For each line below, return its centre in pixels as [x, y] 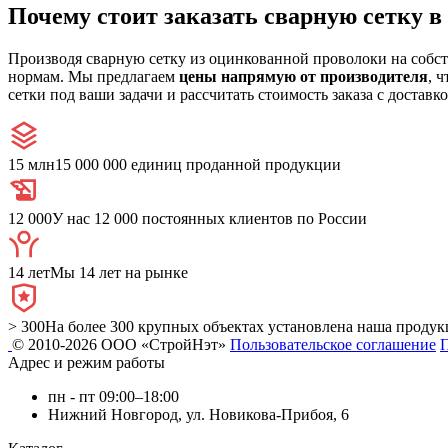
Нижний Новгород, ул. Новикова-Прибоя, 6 [198, 414]
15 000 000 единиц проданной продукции [198, 164]
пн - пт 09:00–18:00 [113, 396]
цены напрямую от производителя [303, 76]
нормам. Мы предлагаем [93, 76]
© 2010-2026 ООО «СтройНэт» [119, 344]
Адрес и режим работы [86, 362]
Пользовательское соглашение [333, 344]
